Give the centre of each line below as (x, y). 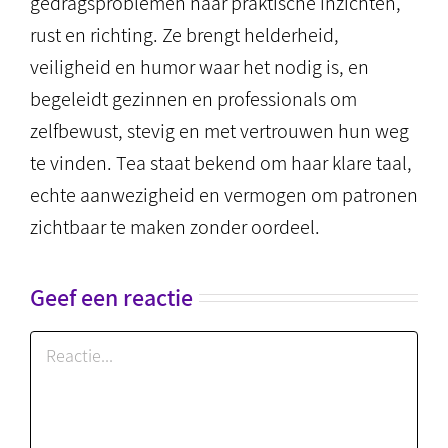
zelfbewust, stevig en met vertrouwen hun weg (219, 131)
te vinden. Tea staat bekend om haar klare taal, (221, 163)
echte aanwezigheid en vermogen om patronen (224, 195)
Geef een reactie (111, 297)
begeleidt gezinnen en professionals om (193, 99)
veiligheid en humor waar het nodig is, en (199, 67)
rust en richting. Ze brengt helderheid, (184, 35)
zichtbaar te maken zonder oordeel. (175, 227)
